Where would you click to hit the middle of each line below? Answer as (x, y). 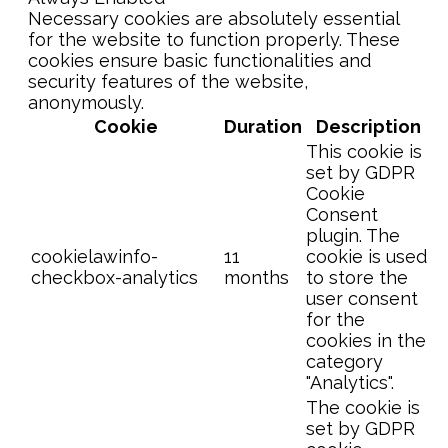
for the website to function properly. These (214, 39)
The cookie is (363, 407)
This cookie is (364, 151)
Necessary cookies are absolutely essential (213, 18)
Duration (263, 126)
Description (368, 126)
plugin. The (353, 235)
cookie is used (366, 256)
